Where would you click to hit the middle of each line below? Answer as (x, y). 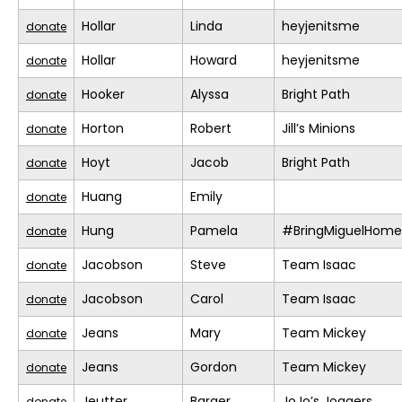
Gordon (214, 367)
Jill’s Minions (319, 129)
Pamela (214, 231)
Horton (103, 129)
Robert (211, 129)
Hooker (103, 95)
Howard (214, 61)
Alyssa (210, 95)
